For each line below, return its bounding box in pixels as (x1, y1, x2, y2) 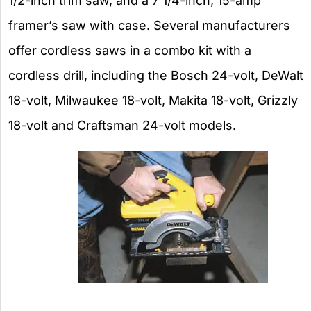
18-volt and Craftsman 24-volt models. (8, 118, 236, 133)
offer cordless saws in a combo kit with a (8, 43, 251, 58)
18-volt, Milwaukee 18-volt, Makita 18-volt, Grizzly (8, 93, 298, 108)
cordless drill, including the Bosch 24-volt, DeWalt (8, 68, 303, 83)
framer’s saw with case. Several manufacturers (8, 18, 290, 33)
